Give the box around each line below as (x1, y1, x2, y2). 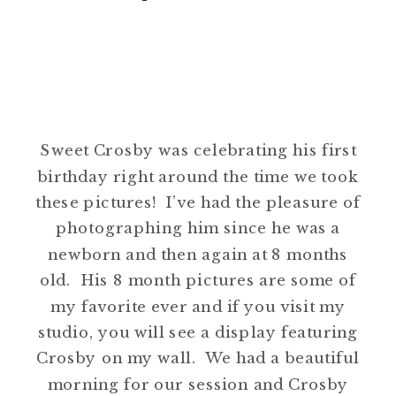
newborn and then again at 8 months (48, 244, 348, 263)
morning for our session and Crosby (47, 374, 349, 393)
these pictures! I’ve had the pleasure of (35, 192, 361, 211)
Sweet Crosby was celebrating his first (39, 141, 357, 160)
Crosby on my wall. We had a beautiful (36, 348, 360, 368)
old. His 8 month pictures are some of (39, 270, 357, 290)
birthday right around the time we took (37, 166, 359, 186)
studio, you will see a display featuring (37, 322, 359, 341)
